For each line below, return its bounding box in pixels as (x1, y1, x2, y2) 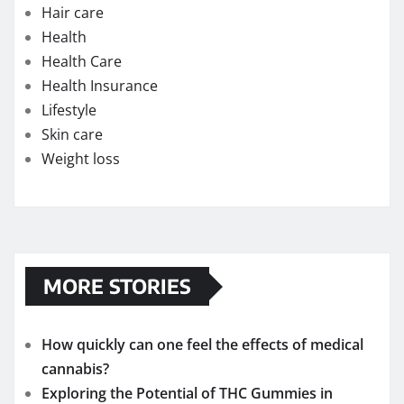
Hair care (41, 3, 104, 23)
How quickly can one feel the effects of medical (41, 335, 363, 355)
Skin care (41, 124, 103, 145)
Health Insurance (41, 76, 158, 96)
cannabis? (41, 359, 109, 380)
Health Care (41, 51, 122, 72)
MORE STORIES (43, 273, 191, 299)
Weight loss (41, 149, 120, 170)
